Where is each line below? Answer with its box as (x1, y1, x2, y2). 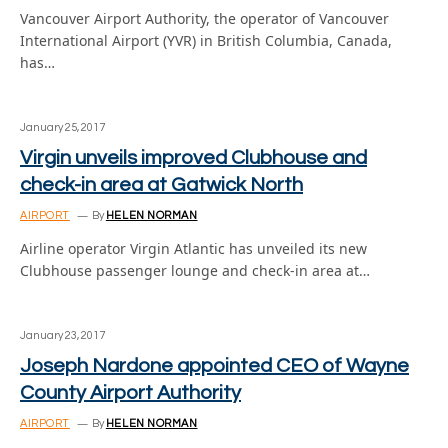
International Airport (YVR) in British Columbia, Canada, (20, 30, 392, 50)
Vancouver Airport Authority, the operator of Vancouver (20, 8, 389, 28)
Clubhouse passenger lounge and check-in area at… (20, 260, 370, 280)
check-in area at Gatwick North (20, 174, 303, 195)
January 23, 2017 (20, 329, 105, 341)
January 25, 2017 (20, 121, 105, 133)
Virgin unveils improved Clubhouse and (20, 147, 367, 168)
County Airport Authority (20, 382, 241, 403)
